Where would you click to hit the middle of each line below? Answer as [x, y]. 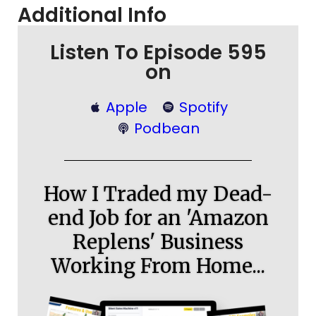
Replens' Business [158, 242]
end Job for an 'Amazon [158, 218]
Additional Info [92, 15]
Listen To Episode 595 [158, 53]
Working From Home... [158, 266]
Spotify [203, 107]
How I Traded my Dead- [158, 194]
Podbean [167, 128]
